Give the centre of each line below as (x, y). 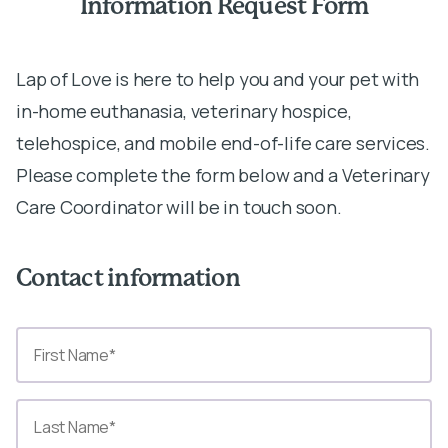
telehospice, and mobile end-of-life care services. (223, 143)
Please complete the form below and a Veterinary (223, 175)
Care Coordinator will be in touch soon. (179, 207)
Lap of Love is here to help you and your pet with (218, 79)
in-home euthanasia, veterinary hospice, (184, 111)
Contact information (128, 279)
